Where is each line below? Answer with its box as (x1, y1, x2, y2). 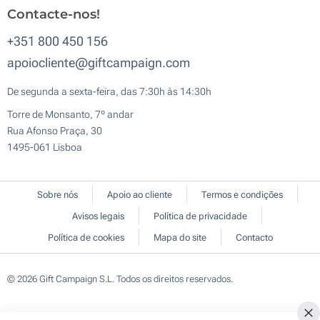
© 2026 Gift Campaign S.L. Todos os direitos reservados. (7, 274, 233, 285)
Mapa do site (153, 232, 206, 244)
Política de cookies (47, 232, 124, 244)
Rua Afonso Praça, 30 (7, 125, 102, 137)
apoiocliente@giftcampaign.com (7, 55, 190, 71)
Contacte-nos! (7, 6, 100, 23)
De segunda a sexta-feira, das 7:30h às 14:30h (7, 86, 211, 98)
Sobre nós (36, 189, 78, 201)
